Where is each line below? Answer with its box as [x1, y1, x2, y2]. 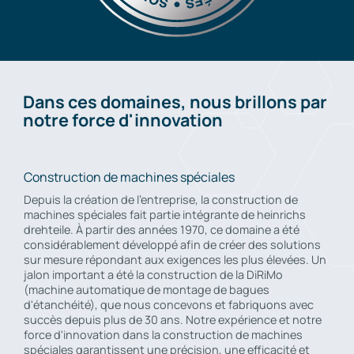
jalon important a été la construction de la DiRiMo [24, 267, 283, 283]
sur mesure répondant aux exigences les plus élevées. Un [24, 252, 326, 268]
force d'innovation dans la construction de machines [24, 327, 303, 343]
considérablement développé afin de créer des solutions [24, 237, 321, 253]
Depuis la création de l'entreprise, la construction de [24, 192, 298, 208]
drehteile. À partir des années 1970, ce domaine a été [24, 222, 299, 238]
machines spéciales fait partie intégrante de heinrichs [24, 207, 306, 223]
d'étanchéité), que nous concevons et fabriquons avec [24, 297, 314, 313]
